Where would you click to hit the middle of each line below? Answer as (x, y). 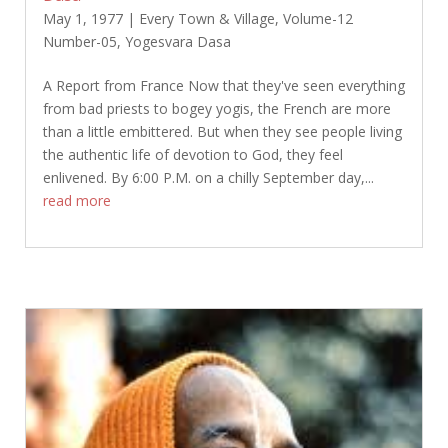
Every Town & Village (206, 19)
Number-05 (79, 42)
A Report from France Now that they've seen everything (223, 86)
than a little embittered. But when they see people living (222, 132)
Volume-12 (317, 19)
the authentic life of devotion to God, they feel (192, 155)
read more (76, 201)
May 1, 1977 (82, 19)
